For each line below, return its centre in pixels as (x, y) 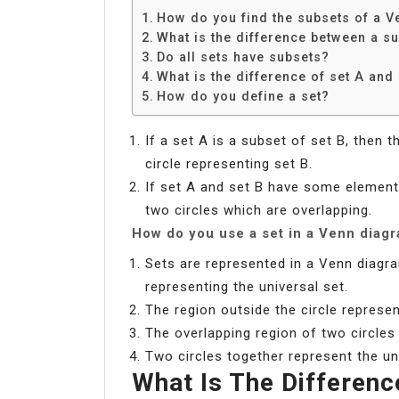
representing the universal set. (247, 286)
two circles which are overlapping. (259, 210)
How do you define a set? (243, 96)
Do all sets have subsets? (243, 57)
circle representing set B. (229, 163)
